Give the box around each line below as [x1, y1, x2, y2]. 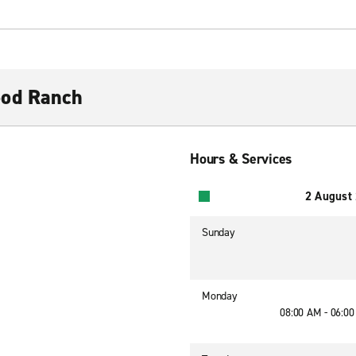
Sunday [202, 225, 235, 240]
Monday [202, 288, 238, 304]
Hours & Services [190, 149, 292, 168]
